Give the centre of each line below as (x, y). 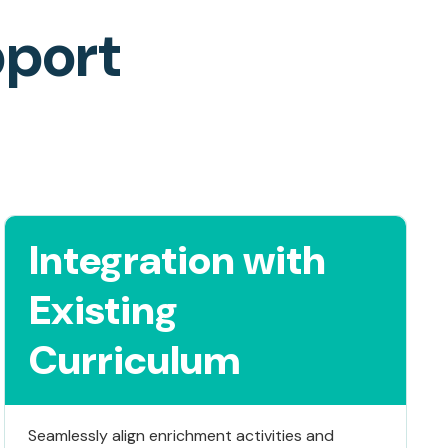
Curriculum (134, 359)
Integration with (177, 259)
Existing (103, 309)
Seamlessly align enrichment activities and (180, 435)
